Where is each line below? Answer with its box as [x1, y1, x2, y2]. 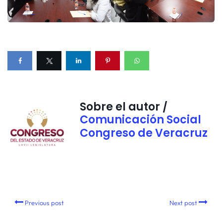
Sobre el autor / [80, 99, 168, 114]
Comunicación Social [80, 111, 201, 127]
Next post [169, 198, 197, 207]
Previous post [25, 198, 64, 207]
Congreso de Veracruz [80, 125, 208, 141]
